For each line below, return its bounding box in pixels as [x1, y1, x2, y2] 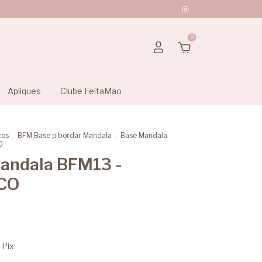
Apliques [7, 86, 41, 96]
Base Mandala [120, 131, 167, 140]
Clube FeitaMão [60, 86, 122, 96]
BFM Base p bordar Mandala [18, 131, 112, 140]
